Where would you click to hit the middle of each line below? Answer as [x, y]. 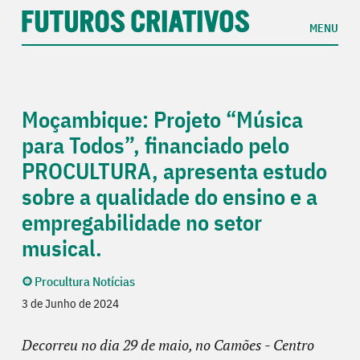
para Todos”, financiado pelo [155, 145]
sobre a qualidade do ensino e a [169, 196]
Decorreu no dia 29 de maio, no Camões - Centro [168, 344]
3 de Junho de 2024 [70, 303]
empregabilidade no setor [141, 222]
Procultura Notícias [84, 281]
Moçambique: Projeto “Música [162, 119]
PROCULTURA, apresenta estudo [174, 170]
